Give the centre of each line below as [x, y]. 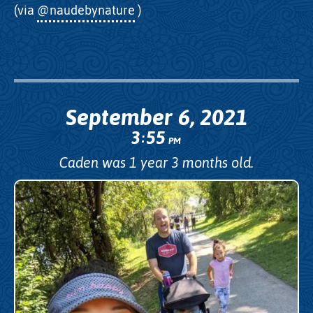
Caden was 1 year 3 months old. [156, 162]
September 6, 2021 [156, 117]
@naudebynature [86, 10]
